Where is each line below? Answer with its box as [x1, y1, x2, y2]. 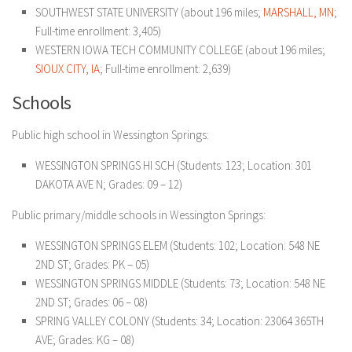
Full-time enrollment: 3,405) [35, 24, 161, 38]
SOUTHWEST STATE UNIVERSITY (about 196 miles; [35, 5, 263, 20]
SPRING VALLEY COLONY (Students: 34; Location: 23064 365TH [35, 313, 324, 328]
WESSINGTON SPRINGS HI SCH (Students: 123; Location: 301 [35, 158, 312, 173]
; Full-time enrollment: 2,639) [100, 61, 231, 76]
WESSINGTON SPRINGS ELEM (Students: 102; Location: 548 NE [35, 238, 320, 253]
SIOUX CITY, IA [35, 61, 100, 76]
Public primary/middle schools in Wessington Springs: [12, 207, 266, 222]
